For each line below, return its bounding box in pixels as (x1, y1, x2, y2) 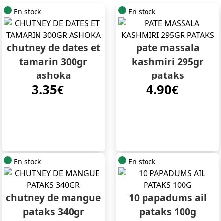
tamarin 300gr (19, 55, 87, 69)
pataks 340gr (22, 205, 84, 219)
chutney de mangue (6, 191, 101, 205)
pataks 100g (139, 205, 196, 219)
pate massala (136, 41, 200, 55)
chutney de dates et (6, 41, 100, 55)
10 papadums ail (129, 191, 207, 205)
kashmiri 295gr (132, 55, 204, 69)
